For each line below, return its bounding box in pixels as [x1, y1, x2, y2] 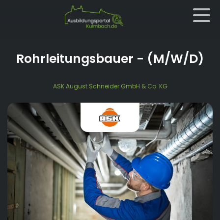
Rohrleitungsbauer [16, 50, 134, 67]
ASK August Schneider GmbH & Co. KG [53, 82, 167, 90]
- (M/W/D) [134, 50, 204, 67]
